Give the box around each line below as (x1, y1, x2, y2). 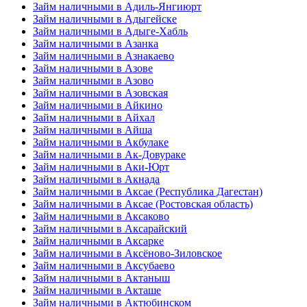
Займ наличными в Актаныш (33, 271, 170, 284)
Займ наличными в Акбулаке (33, 136, 169, 148)
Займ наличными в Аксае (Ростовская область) (33, 197, 253, 210)
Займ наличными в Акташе (33, 284, 161, 296)
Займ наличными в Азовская (33, 86, 168, 99)
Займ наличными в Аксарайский (33, 222, 187, 234)
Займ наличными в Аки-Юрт (33, 160, 169, 173)
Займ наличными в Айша (33, 123, 152, 136)
